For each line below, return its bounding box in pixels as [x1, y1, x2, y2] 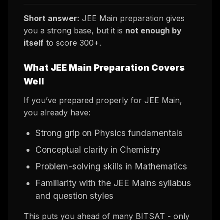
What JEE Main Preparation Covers [24, 62, 185, 73]
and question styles [35, 191, 113, 201]
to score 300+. [44, 38, 101, 48]
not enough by [125, 26, 182, 36]
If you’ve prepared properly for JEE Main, [24, 95, 182, 106]
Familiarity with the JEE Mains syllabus [35, 178, 191, 189]
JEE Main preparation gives [80, 13, 185, 24]
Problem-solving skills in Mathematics [35, 161, 187, 172]
